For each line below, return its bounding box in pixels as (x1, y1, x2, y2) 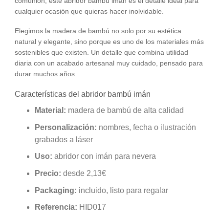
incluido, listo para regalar (76, 186, 168, 195)
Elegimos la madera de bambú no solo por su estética (15, 26, 181, 35)
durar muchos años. (15, 69, 77, 78)
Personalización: (34, 123, 97, 131)
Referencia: (34, 203, 77, 212)
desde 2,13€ (61, 169, 106, 177)
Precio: (34, 169, 61, 177)
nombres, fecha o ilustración (96, 123, 196, 131)
